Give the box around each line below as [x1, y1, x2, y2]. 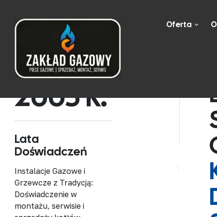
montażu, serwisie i [15, 201, 84, 211]
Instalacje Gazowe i [15, 166, 85, 176]
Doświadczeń [15, 144, 87, 159]
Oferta [166, 19, 192, 30]
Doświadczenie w [15, 189, 77, 199]
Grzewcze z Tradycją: [15, 178, 93, 187]
